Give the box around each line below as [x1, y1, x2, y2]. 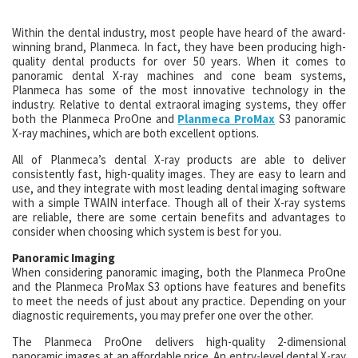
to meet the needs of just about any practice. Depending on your [12, 293, 346, 308]
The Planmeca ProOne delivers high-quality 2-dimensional [12, 334, 346, 349]
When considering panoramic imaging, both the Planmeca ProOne [12, 265, 346, 280]
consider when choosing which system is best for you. [12, 224, 281, 239]
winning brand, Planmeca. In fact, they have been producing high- [12, 39, 346, 54]
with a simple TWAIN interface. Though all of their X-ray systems [12, 195, 346, 210]
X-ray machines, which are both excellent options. [12, 125, 259, 141]
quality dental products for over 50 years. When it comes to [12, 54, 346, 69]
